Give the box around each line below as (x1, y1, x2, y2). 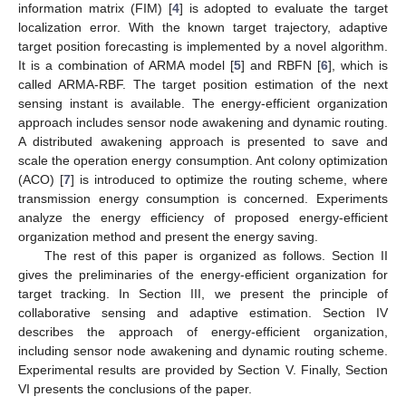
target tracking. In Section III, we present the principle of (18, 285, 388, 301)
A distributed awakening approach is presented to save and (18, 133, 388, 149)
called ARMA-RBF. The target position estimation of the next (18, 76, 388, 92)
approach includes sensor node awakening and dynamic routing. (18, 114, 388, 130)
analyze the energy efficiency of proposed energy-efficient (18, 209, 388, 225)
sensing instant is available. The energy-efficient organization (18, 95, 388, 111)
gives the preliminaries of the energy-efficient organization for (18, 266, 388, 282)
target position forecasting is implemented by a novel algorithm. (18, 38, 388, 53)
